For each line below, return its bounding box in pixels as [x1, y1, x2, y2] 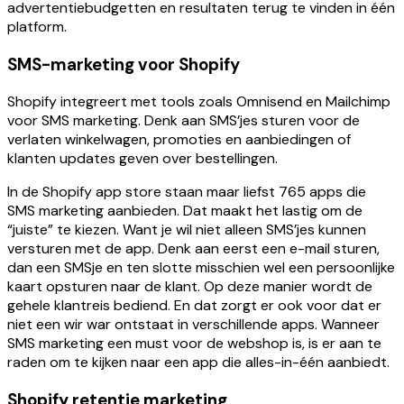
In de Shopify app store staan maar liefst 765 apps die [7, 182, 366, 202]
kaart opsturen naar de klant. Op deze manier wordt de [7, 277, 372, 297]
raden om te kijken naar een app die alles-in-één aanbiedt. [7, 353, 390, 372]
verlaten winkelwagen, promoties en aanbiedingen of [7, 130, 351, 150]
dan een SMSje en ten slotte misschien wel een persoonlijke [7, 258, 395, 278]
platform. [7, 16, 67, 36]
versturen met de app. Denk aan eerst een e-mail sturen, [7, 239, 380, 259]
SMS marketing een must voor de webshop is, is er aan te [7, 334, 381, 353]
